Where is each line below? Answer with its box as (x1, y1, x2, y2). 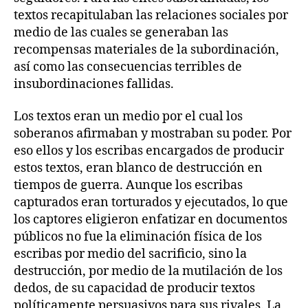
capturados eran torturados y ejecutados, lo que (14, 195, 288, 211)
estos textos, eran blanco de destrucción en (14, 160, 263, 177)
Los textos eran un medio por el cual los (14, 109, 243, 125)
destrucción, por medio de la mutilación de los (14, 263, 283, 280)
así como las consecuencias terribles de (14, 58, 242, 75)
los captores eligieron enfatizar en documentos (14, 212, 287, 228)
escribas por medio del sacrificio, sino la (14, 246, 247, 263)
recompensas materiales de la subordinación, (14, 41, 279, 58)
